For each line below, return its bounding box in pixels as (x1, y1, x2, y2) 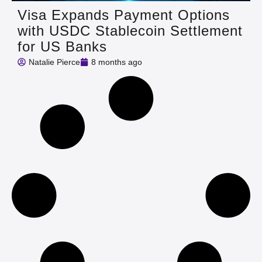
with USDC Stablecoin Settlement (18, 22, 243, 39)
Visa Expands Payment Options (18, 6, 230, 23)
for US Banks (18, 38, 107, 54)
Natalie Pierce (29, 57, 80, 67)
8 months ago (91, 57, 142, 67)
